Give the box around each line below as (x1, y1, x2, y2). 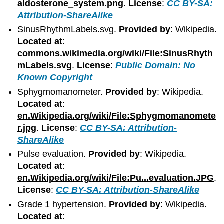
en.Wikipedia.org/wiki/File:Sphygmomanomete (17, 110, 216, 121)
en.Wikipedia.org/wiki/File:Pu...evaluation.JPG (17, 173, 214, 183)
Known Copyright (17, 72, 93, 83)
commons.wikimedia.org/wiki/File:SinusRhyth (17, 48, 213, 59)
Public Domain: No (115, 60, 196, 71)
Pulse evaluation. (17, 149, 89, 159)
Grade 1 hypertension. (17, 199, 109, 209)
